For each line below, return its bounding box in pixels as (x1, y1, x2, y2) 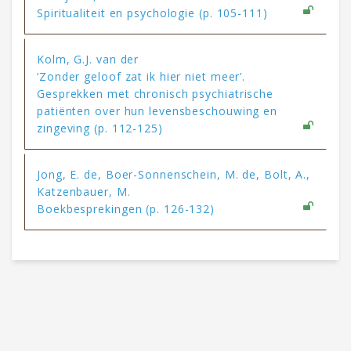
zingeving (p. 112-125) (37, 121, 163, 136)
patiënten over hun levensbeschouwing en (37, 103, 278, 119)
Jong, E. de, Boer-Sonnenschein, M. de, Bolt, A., (37, 167, 311, 183)
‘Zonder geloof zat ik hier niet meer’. (37, 69, 246, 85)
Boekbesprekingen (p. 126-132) (37, 201, 215, 217)
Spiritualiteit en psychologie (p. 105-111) (37, 5, 268, 21)
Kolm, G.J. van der (37, 52, 139, 67)
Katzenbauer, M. (37, 184, 131, 200)
